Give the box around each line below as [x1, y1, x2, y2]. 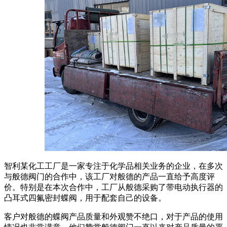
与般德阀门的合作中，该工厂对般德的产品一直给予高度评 [4, 172, 215, 181]
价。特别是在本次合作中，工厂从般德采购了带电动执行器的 [4, 182, 223, 192]
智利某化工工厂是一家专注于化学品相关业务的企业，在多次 [4, 161, 223, 170]
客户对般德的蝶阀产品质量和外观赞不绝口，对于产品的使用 [4, 212, 223, 221]
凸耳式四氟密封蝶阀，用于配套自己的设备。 [4, 193, 166, 202]
